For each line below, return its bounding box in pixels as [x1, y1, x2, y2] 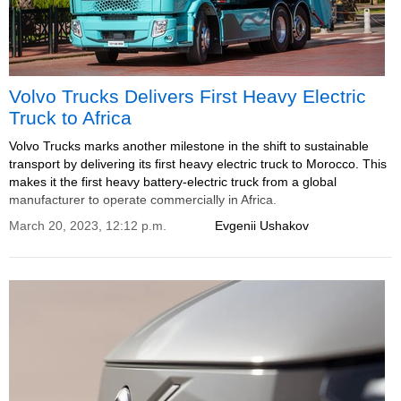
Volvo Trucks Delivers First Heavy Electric [9, 86, 366, 107]
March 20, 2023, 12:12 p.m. [9, 218, 166, 233]
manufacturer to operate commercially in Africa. [9, 192, 277, 207]
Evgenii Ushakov [215, 218, 309, 233]
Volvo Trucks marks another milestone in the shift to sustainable [9, 139, 369, 153]
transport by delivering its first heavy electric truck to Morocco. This [9, 157, 387, 171]
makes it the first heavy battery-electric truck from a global [9, 175, 337, 189]
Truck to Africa [9, 107, 132, 128]
